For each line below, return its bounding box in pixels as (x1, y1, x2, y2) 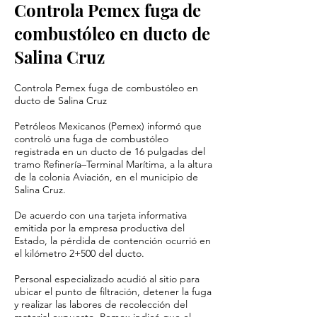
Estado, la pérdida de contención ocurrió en (14, 234, 211, 247)
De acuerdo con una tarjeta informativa (14, 209, 187, 221)
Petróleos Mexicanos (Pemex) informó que (14, 120, 202, 132)
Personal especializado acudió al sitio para (14, 272, 200, 285)
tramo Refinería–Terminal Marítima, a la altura (14, 158, 212, 171)
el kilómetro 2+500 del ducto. (14, 247, 144, 260)
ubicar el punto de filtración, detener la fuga (14, 285, 212, 298)
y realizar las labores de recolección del (14, 298, 188, 311)
